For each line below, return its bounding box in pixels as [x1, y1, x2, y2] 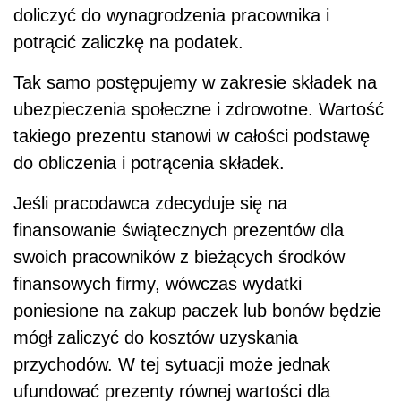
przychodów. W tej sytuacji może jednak [13, 354, 330, 374]
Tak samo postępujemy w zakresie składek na [13, 72, 377, 92]
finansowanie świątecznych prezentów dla [13, 219, 344, 240]
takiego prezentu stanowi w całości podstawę [13, 125, 370, 146]
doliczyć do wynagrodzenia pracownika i [13, 4, 329, 25]
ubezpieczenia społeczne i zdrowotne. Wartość [13, 98, 384, 119]
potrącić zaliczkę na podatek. [13, 31, 243, 52]
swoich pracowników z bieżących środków [13, 246, 345, 267]
